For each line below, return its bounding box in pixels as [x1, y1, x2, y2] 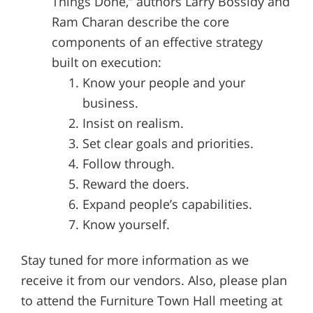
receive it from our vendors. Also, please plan [20, 272, 287, 289]
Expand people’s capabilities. [82, 196, 252, 213]
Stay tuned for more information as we [20, 252, 249, 269]
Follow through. [82, 155, 175, 173]
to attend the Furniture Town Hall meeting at [20, 292, 282, 310]
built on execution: [51, 54, 161, 71]
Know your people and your [82, 74, 245, 92]
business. [82, 94, 138, 112]
